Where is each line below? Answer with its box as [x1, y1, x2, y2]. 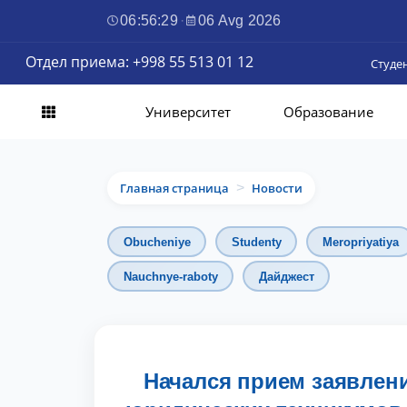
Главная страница [120, 179, 229, 196]
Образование [283, 103, 373, 121]
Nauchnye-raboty [123, 269, 218, 283]
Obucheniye [123, 234, 191, 249]
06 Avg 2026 [198, 13, 282, 28]
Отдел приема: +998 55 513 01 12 [25, 52, 253, 72]
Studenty [231, 234, 282, 249]
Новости [252, 179, 303, 196]
